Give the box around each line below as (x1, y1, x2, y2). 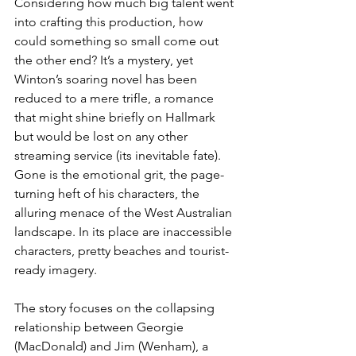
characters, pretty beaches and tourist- (14, 243, 229, 259)
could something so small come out (14, 33, 222, 49)
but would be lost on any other (14, 129, 191, 145)
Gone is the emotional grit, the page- (14, 167, 224, 183)
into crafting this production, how (14, 14, 206, 30)
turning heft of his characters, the (14, 186, 203, 202)
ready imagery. (14, 262, 97, 278)
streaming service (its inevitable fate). (14, 148, 224, 164)
